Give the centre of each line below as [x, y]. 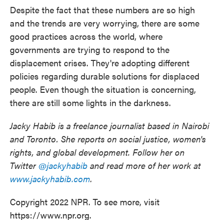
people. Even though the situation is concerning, [103, 89]
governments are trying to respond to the [90, 49]
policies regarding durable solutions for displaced [105, 76]
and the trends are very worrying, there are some [105, 23]
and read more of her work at [144, 165]
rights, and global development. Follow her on [97, 152]
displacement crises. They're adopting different [100, 63]
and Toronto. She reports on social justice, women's [108, 139]
